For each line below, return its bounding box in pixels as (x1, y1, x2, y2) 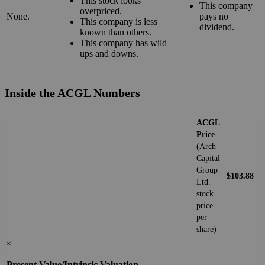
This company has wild (80, 38, 167, 49)
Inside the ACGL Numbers (5, 86, 140, 100)
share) (196, 225, 216, 234)
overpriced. (80, 6, 122, 17)
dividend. (199, 22, 234, 33)
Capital (196, 154, 220, 163)
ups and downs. (80, 49, 138, 59)
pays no (199, 11, 228, 22)
